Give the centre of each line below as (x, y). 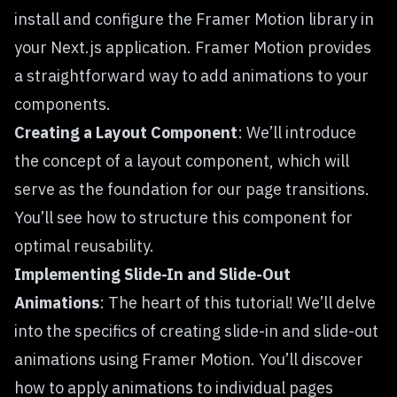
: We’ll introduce (297, 132)
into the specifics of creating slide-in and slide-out (196, 331)
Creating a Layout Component (126, 132)
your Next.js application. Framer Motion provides (193, 47)
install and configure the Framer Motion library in (194, 19)
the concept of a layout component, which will (182, 161)
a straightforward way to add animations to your (191, 76)
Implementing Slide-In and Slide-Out (152, 274)
